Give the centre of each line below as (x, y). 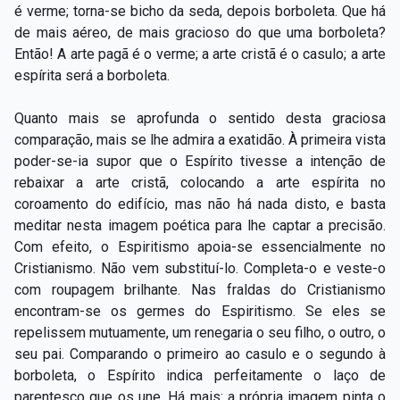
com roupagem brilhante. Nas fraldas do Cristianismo (200, 289)
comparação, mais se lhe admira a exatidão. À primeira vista (200, 139)
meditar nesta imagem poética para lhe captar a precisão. (200, 225)
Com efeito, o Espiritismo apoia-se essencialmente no (200, 246)
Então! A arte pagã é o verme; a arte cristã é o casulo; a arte (200, 54)
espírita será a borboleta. (92, 75)
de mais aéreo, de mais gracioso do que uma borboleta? (200, 32)
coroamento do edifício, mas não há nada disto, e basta (200, 204)
